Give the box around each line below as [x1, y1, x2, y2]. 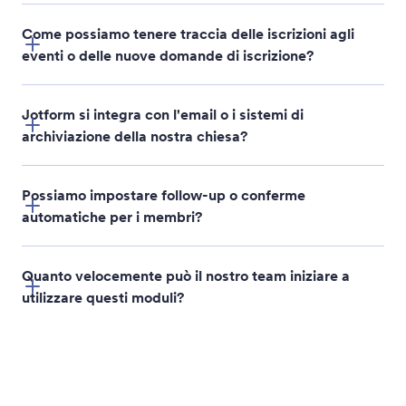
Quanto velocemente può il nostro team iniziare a [22, 266, 350, 285]
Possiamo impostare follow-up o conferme [22, 185, 305, 204]
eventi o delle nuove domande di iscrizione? [22, 45, 314, 64]
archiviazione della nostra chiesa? [22, 126, 247, 145]
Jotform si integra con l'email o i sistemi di [22, 104, 304, 123]
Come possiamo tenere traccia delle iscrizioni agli [22, 24, 354, 43]
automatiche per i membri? [22, 207, 202, 226]
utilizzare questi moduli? [22, 287, 184, 306]
